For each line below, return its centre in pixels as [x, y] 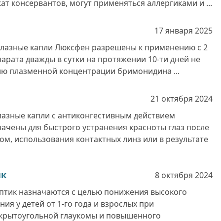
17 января [174, 31]
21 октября [172, 99]
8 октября [174, 175]
